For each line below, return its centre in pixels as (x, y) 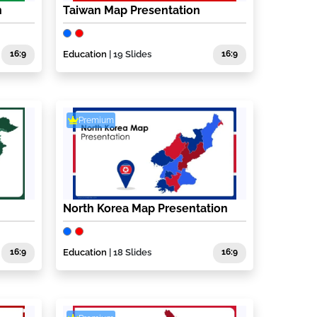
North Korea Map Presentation (146, 209)
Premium (97, 120)
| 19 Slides (129, 54)
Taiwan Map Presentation (132, 11)
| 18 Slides (129, 253)
